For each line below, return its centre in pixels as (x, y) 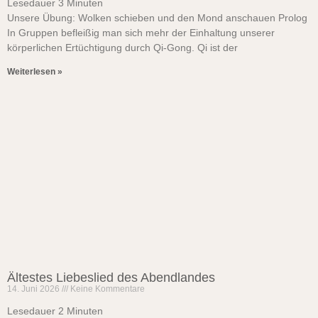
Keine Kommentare (106, 289)
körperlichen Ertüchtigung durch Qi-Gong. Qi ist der (122, 48)
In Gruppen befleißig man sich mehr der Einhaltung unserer (141, 33)
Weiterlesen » (35, 72)
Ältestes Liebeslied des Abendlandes (111, 278)
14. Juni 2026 (34, 289)
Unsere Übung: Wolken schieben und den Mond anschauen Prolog (157, 18)
